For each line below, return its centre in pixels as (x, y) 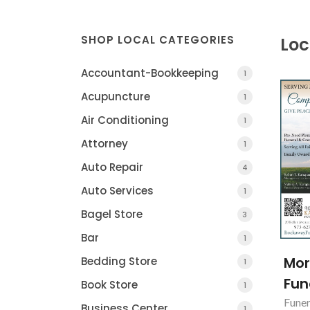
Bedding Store (119, 261)
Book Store (109, 285)
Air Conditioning (125, 120)
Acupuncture (116, 97)
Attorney (104, 144)
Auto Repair (112, 167)
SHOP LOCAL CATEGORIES (158, 40)
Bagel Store (112, 214)
